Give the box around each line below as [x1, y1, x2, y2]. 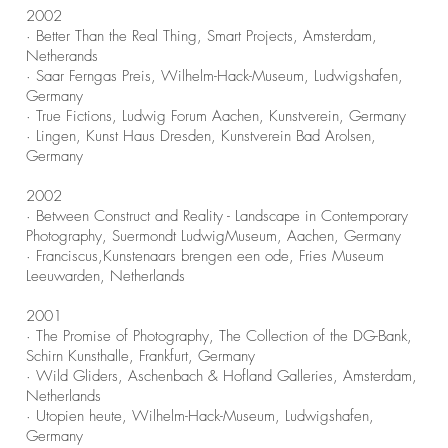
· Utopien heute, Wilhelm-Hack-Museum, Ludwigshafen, [26, 406, 374, 426]
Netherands [26, 46, 98, 66]
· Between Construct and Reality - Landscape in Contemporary [26, 206, 408, 226]
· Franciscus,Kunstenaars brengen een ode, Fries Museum [26, 246, 384, 266]
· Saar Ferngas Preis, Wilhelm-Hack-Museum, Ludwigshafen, [26, 66, 403, 86]
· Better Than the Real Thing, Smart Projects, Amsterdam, [26, 26, 377, 46]
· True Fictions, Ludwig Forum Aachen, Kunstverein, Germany [26, 106, 406, 126]
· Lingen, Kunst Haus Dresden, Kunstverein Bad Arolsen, [26, 126, 376, 146]
